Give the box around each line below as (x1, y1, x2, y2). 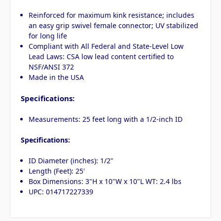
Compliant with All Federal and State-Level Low (29, 41, 184, 51)
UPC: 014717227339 (29, 187, 94, 197)
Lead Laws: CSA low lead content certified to (29, 52, 174, 62)
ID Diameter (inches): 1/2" (29, 156, 114, 166)
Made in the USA (29, 73, 84, 82)
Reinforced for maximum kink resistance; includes (29, 10, 195, 20)
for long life (29, 31, 68, 41)
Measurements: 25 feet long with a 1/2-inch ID (29, 114, 183, 124)
